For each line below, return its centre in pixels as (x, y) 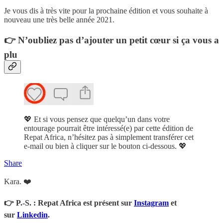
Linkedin (32, 215)
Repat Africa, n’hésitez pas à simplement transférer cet (109, 137)
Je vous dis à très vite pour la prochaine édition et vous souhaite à (106, 10)
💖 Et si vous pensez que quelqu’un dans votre (97, 119)
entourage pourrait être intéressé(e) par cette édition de (109, 128)
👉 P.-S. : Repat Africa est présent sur (69, 203)
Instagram (151, 203)
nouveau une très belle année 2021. (59, 19)
